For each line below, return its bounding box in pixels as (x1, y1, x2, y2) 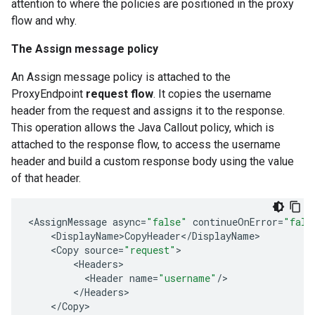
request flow (86, 87, 153, 101)
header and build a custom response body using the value (11, 155, 294, 168)
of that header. (11, 172, 81, 185)
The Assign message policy (11, 42, 158, 56)
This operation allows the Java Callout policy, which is (11, 121, 274, 134)
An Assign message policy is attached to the (11, 70, 231, 84)
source (84, 243, 118, 257)
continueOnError (193, 215, 278, 229)
